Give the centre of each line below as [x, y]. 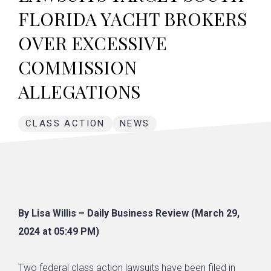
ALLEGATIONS [79, 91]
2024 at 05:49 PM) [59, 231]
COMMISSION [77, 67]
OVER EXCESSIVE [93, 43]
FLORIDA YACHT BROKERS [132, 19]
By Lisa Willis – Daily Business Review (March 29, [129, 213]
